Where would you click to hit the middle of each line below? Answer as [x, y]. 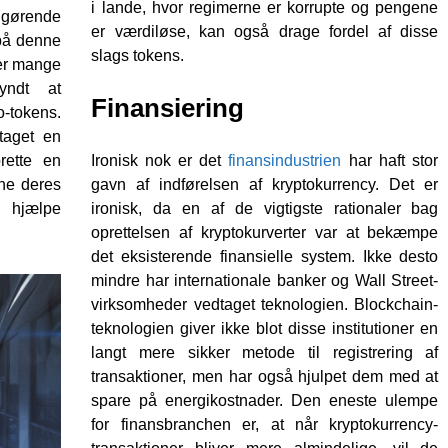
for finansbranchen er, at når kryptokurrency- [265, 425]
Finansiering [168, 108]
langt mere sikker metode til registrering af [265, 353]
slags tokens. [138, 56]
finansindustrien [285, 161]
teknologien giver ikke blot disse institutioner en [265, 329]
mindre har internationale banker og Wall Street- [265, 281]
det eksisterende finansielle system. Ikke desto [265, 257]
